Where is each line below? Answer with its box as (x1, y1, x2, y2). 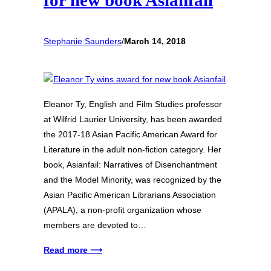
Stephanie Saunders (44, 36, 122, 47)
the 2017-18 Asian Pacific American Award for (44, 129, 217, 140)
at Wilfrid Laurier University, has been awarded (44, 114, 222, 125)
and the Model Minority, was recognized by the (44, 175, 221, 185)
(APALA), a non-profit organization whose (44, 205, 201, 215)
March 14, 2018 (124, 36, 186, 47)
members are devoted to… (44, 220, 146, 230)
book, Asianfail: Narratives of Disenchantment (44, 160, 217, 170)
